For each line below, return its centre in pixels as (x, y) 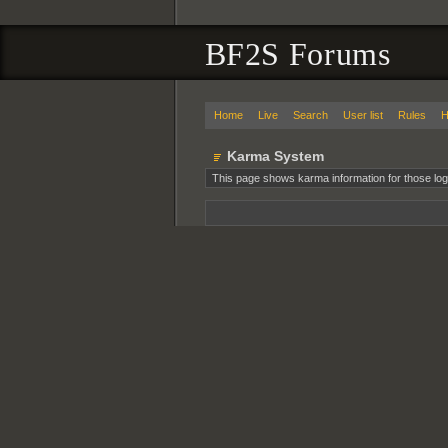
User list (362, 115)
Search (310, 115)
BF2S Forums (297, 54)
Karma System (275, 156)
